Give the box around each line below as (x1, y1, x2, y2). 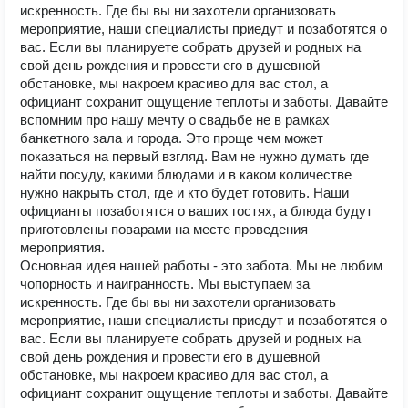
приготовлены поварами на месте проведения (20, 221, 308, 237)
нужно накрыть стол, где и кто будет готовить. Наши (20, 185, 349, 200)
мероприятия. (20, 240, 105, 255)
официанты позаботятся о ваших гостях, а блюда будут (20, 203, 372, 219)
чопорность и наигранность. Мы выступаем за (20, 276, 310, 291)
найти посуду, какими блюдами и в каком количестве (20, 167, 352, 182)
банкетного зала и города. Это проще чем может (20, 130, 323, 146)
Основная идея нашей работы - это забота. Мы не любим (20, 258, 382, 273)
